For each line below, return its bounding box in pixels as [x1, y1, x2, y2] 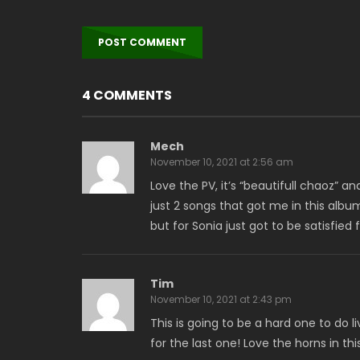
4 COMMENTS [82, 85, 172, 104]
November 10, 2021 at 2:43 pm [150, 292, 292, 306]
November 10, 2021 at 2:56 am [150, 154, 293, 169]
